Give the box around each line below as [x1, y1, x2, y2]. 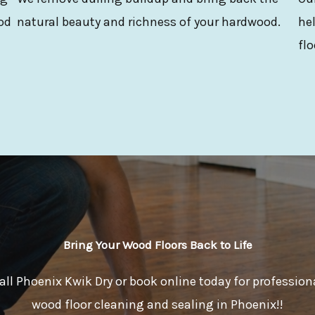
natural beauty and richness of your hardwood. [17, 13, 281, 30]
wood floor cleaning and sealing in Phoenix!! [32, 296, 283, 312]
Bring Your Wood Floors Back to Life [63, 237, 252, 252]
